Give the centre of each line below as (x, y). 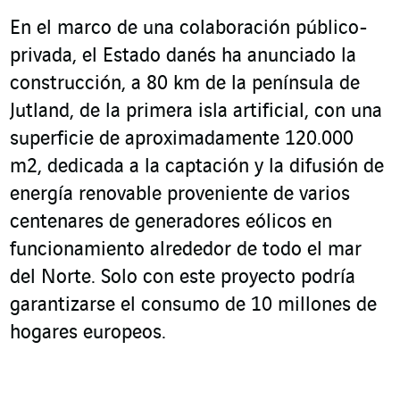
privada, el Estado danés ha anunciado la (183, 56)
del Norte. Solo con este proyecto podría (183, 277)
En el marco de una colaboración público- (189, 28)
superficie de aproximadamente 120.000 (182, 139)
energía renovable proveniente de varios (180, 194)
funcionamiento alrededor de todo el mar (186, 250)
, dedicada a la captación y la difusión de (211, 167)
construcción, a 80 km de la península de (185, 83)
